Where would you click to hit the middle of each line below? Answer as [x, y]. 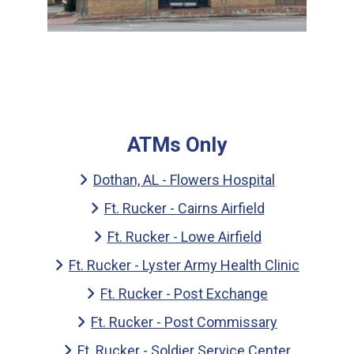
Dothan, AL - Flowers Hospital [184, 179]
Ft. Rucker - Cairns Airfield [184, 208]
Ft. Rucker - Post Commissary [184, 322]
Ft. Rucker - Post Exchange [184, 293]
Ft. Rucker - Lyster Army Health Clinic [184, 265]
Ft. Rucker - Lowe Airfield [184, 236]
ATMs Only [177, 145]
